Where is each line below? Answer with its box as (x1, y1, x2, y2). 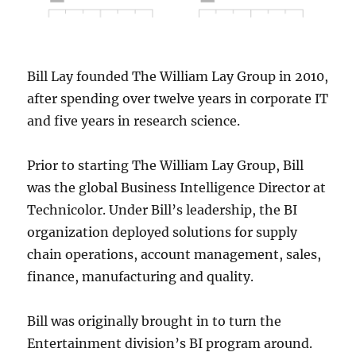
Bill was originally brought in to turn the (27, 313, 282, 330)
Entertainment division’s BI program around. (27, 335, 313, 352)
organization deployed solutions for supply (27, 224, 298, 241)
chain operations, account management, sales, (27, 246, 322, 263)
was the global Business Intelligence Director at (27, 180, 327, 196)
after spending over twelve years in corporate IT (27, 91, 329, 107)
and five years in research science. (27, 113, 241, 130)
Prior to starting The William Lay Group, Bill (27, 157, 304, 174)
